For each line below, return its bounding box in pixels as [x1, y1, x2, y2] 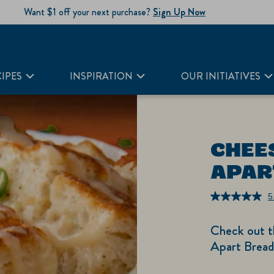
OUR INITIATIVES [180, 68, 261, 83]
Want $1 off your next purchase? [24, 5, 153, 19]
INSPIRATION [70, 68, 133, 83]
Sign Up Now [153, 5, 206, 19]
